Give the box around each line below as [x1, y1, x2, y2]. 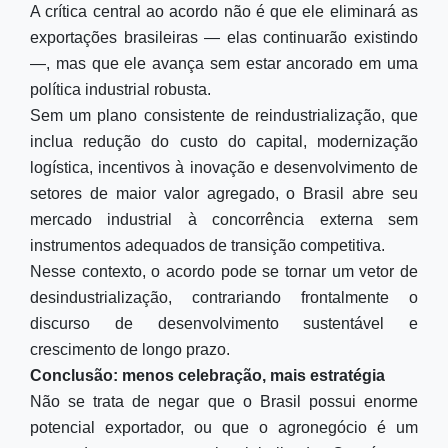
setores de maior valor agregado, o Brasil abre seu [30, 185, 418, 202]
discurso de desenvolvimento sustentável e [30, 315, 418, 332]
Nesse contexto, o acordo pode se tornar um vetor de [30, 263, 418, 280]
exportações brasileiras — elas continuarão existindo [30, 29, 418, 46]
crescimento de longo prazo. [30, 341, 230, 358]
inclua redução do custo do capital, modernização [30, 133, 418, 150]
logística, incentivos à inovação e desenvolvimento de [30, 159, 418, 176]
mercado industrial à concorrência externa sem [30, 211, 418, 228]
